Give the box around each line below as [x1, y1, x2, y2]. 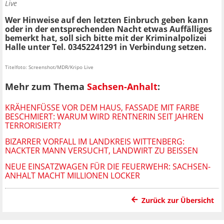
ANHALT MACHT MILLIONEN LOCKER [5, 170, 140, 181]
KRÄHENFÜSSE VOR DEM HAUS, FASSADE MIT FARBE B [5, 102, 199, 113]
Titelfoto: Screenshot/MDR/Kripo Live [5, 63, 93, 70]
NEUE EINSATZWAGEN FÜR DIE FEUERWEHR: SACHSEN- [5, 161, 210, 172]
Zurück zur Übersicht [141, 195, 214, 205]
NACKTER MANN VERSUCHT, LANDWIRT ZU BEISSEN [5, 145, 192, 156]
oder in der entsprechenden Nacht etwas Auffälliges [5, 23, 212, 34]
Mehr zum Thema [5, 80, 87, 93]
